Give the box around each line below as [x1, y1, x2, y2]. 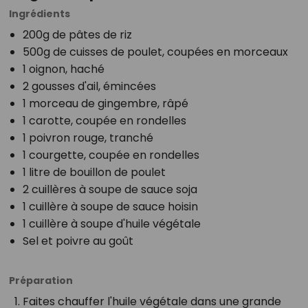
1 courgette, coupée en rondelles [22, 146, 199, 163]
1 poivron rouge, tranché [22, 129, 153, 146]
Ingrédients [8, 6, 70, 21]
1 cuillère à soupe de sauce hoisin [22, 198, 198, 214]
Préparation [8, 273, 73, 287]
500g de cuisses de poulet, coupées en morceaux [22, 43, 288, 60]
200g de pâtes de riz [22, 26, 132, 43]
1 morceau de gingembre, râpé [22, 95, 188, 111]
